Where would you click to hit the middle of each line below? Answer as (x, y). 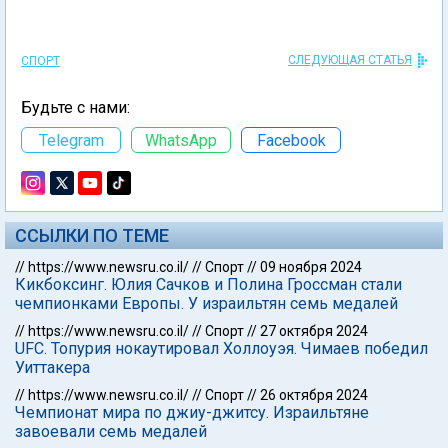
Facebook (291, 140)
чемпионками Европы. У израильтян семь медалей (206, 303)
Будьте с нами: (75, 107)
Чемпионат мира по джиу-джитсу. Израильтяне (192, 412)
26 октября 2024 (314, 395)
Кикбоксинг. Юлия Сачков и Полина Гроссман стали (208, 284)
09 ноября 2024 (311, 267)
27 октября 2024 (314, 331)
